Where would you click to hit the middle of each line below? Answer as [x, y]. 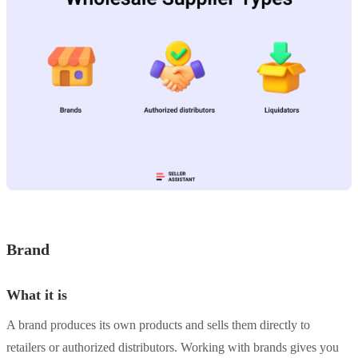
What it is [37, 294]
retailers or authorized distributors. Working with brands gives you [173, 347]
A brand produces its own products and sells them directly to [158, 324]
